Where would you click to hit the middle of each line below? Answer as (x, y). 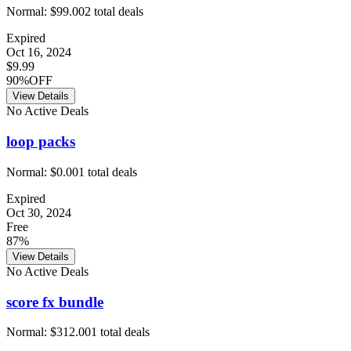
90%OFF (29, 81)
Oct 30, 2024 (39, 212)
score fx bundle (55, 302)
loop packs (41, 142)
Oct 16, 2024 (39, 52)
